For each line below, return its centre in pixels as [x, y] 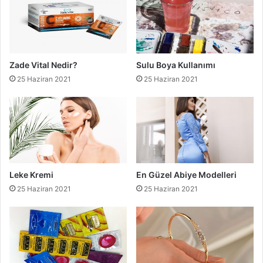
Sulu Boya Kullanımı [176, 65]
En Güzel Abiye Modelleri [186, 174]
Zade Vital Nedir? [43, 65]
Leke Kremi [31, 174]
